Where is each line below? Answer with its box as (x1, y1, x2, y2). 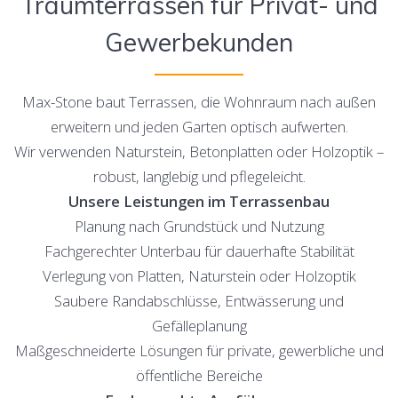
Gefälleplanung (151, 315, 247, 337)
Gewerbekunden (105, 27, 293, 59)
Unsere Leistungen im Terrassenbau (68, 191, 330, 212)
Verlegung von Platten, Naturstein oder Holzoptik (42, 266, 356, 287)
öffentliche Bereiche (135, 365, 263, 386)
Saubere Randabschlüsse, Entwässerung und (54, 291, 344, 312)
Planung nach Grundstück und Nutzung (74, 216, 324, 237)
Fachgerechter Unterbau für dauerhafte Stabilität (44, 241, 354, 262)
